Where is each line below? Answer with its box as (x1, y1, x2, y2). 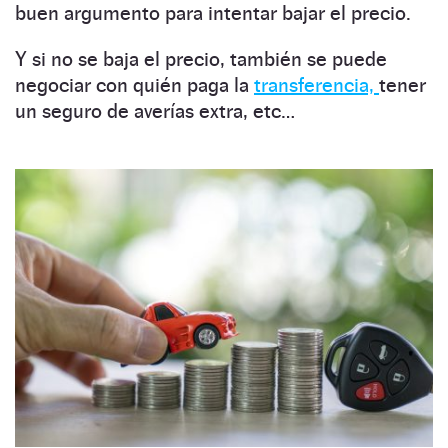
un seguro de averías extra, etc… (15, 98, 295, 123)
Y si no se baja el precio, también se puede (15, 46, 387, 71)
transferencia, (254, 72, 379, 97)
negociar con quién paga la (15, 72, 254, 97)
